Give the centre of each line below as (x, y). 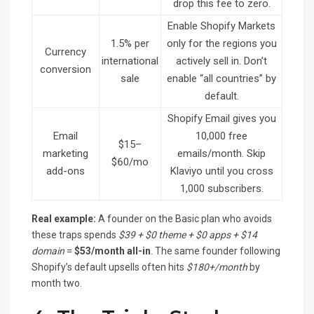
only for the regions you (221, 44)
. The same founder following (216, 251)
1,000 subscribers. (221, 189)
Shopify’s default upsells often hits (109, 267)
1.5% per (130, 44)
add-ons (66, 171)
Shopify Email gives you (221, 119)
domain (48, 251)
